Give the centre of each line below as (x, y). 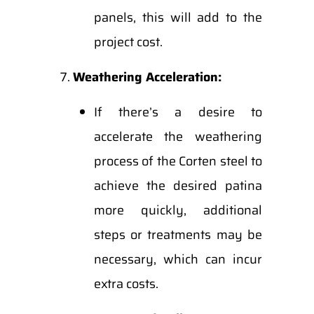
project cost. (128, 42)
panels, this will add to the (178, 18)
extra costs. (126, 284)
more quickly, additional (178, 210)
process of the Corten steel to (178, 161)
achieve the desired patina (178, 186)
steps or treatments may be (178, 235)
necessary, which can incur (178, 259)
